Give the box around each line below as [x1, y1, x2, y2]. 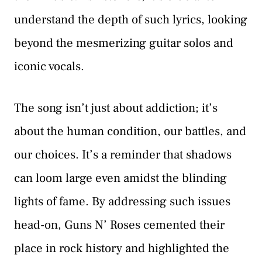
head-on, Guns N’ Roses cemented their [14, 217, 225, 233]
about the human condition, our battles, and [14, 123, 246, 140]
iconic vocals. [14, 58, 84, 74]
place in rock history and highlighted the [14, 240, 229, 257]
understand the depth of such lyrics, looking [14, 11, 247, 27]
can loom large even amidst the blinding [14, 170, 227, 187]
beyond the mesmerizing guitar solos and [14, 35, 233, 51]
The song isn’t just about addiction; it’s [14, 100, 218, 116]
